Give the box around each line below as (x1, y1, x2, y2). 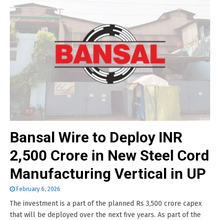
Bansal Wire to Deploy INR (10, 129, 182, 146)
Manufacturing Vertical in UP (10, 165, 206, 182)
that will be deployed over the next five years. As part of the (10, 211, 201, 219)
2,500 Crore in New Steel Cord (10, 147, 209, 164)
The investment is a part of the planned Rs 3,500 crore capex (10, 199, 202, 208)
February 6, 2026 (16, 186, 60, 192)
